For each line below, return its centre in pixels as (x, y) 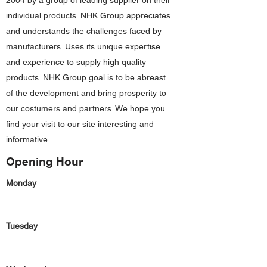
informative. (28, 139)
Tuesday (22, 226)
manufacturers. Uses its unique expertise (83, 46)
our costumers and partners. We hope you (86, 108)
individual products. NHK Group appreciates (88, 15)
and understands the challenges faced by (84, 31)
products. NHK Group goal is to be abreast (86, 77)
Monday (21, 183)
